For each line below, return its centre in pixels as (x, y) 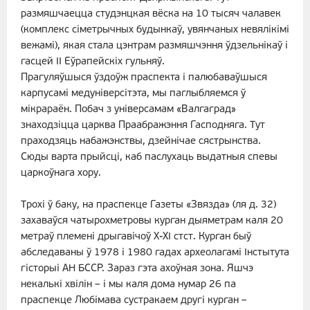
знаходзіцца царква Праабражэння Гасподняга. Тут (143, 126)
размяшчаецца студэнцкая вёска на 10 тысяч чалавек (151, 15)
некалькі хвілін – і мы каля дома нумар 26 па (128, 285)
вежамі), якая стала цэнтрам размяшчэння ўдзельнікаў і (154, 46)
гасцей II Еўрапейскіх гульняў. (93, 62)
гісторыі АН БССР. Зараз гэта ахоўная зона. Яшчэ (137, 269)
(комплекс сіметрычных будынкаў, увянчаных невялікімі (155, 30)
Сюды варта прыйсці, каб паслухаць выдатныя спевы (149, 158)
